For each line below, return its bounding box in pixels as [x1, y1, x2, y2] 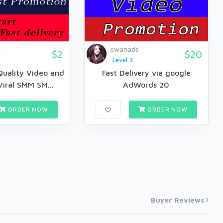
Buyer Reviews [151, 196, 204, 205]
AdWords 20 [123, 80, 170, 90]
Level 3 [112, 56, 133, 64]
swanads [110, 45, 139, 54]
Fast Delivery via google [102, 68, 191, 78]
